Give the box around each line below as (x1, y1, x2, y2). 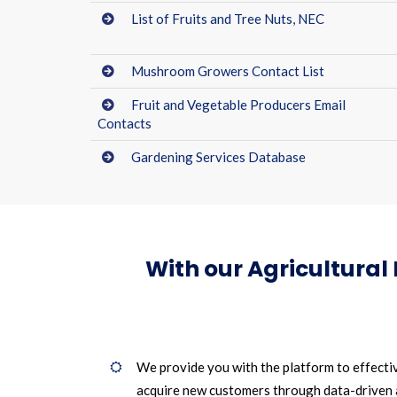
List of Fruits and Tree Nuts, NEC (131, 11, 324, 27)
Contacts (97, 115, 152, 131)
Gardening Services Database (131, 149, 306, 165)
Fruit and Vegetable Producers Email (131, 97, 346, 113)
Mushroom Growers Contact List (131, 63, 324, 79)
